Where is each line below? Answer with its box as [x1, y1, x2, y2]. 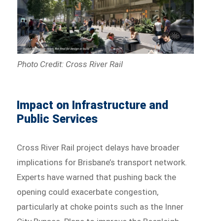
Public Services [17, 112, 98, 126]
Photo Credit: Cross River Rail [17, 59, 123, 70]
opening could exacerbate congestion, [17, 187, 159, 197]
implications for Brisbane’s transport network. [17, 157, 187, 168]
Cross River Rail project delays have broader [17, 143, 180, 153]
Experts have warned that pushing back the [17, 172, 177, 183]
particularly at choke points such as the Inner [17, 202, 184, 212]
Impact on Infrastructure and [17, 99, 169, 112]
